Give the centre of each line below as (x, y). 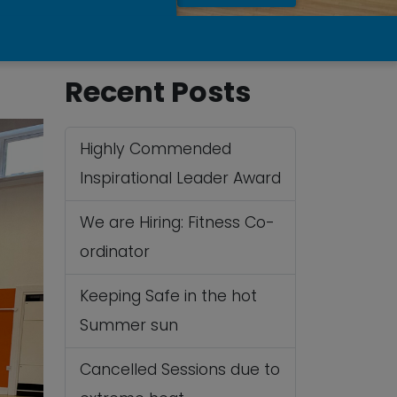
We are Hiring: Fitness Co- (177, 222)
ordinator (115, 252)
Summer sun (129, 325)
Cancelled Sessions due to (180, 370)
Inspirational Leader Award (180, 178)
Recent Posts (158, 92)
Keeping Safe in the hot (168, 296)
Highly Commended (156, 149)
